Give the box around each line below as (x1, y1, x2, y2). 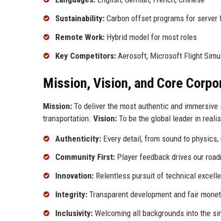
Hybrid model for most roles (105, 32, 197, 42)
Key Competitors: (55, 50, 116, 61)
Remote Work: (55, 32, 105, 42)
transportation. (43, 113, 93, 123)
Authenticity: (55, 133, 101, 144)
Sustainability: (55, 13, 105, 24)
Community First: (55, 152, 115, 162)
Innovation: (55, 171, 94, 181)
